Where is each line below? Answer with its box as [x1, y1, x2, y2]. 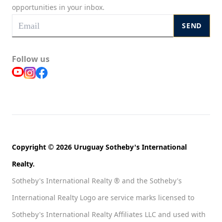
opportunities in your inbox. [12, 2, 105, 12]
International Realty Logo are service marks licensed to [12, 193, 194, 203]
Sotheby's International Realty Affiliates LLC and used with [12, 210, 206, 220]
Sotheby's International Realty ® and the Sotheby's [12, 176, 182, 186]
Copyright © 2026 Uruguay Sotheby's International [12, 142, 187, 152]
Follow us [12, 54, 50, 65]
